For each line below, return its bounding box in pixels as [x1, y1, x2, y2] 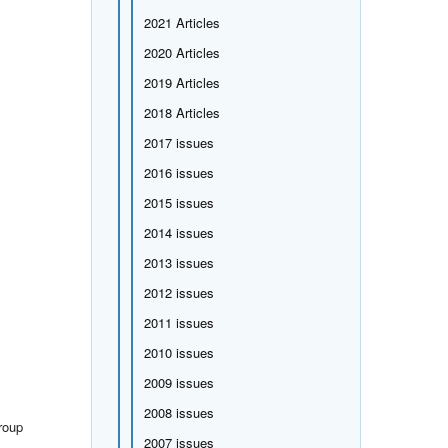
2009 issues [143, 372, 214, 392]
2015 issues [143, 192, 214, 212]
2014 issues [143, 222, 214, 242]
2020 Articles [143, 42, 220, 62]
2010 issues [143, 342, 214, 362]
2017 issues [143, 132, 214, 152]
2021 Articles [143, 12, 220, 32]
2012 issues [143, 282, 214, 302]
